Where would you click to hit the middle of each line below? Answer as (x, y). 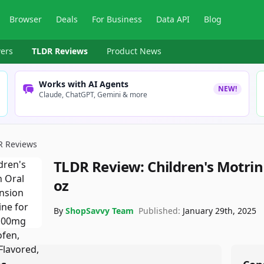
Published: (160, 211)
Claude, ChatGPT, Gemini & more (93, 95)
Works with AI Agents (84, 84)
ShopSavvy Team (100, 211)
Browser (26, 19)
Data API (173, 19)
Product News (134, 51)
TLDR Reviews (60, 51)
